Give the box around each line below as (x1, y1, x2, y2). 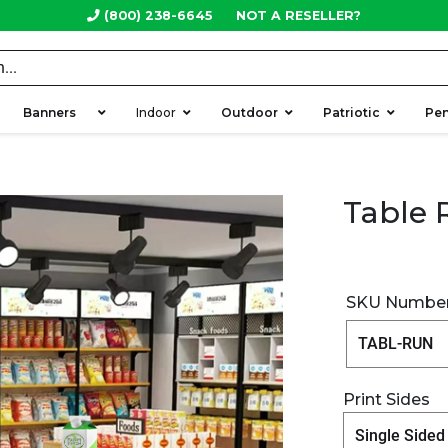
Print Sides (342, 389, 430, 409)
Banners (23, 104, 91, 120)
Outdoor (221, 104, 278, 120)
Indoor (136, 104, 176, 120)
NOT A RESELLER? (236, 7, 361, 23)
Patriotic (323, 104, 380, 120)
